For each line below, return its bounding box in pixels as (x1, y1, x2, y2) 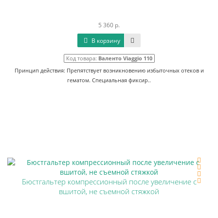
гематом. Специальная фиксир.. (67, 76, 151, 84)
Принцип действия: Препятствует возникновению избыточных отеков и (14, 67, 204, 74)
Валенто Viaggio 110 (98, 54, 152, 62)
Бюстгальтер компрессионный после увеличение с (21, 177, 197, 187)
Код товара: (66, 54, 98, 62)
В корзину (90, 36, 120, 45)
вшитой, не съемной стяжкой (59, 186, 159, 197)
